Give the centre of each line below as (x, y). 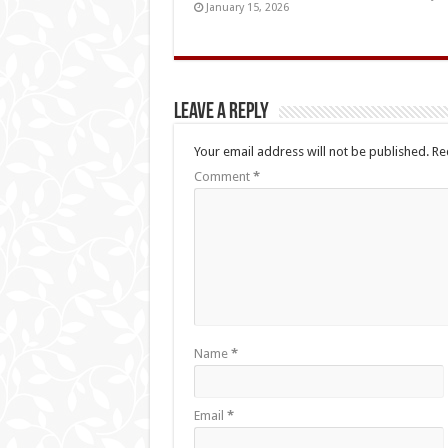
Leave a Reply (221, 112)
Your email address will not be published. (311, 151)
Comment (223, 176)
